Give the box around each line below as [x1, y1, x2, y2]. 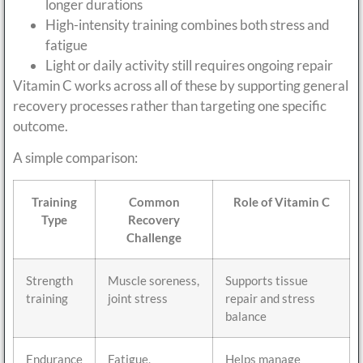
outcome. [13, 117, 68, 135]
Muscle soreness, [108, 272, 199, 288]
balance [225, 308, 267, 323]
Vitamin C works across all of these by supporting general [13, 76, 348, 94]
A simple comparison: [13, 149, 138, 167]
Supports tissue [225, 272, 308, 288]
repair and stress [225, 290, 315, 305]
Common [128, 194, 180, 209]
